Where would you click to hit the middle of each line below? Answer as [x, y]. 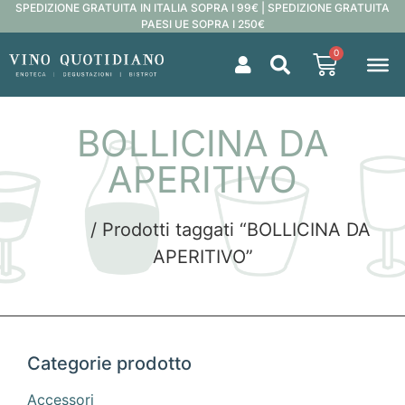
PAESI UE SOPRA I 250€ [202, 24]
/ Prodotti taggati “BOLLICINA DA [228, 230]
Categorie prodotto [109, 364]
